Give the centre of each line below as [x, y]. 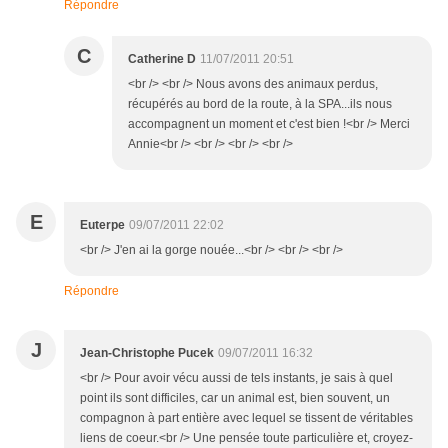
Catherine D [162, 59]
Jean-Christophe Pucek [147, 353]
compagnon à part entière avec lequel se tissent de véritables [246, 418]
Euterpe [102, 225]
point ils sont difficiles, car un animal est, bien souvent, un [235, 398]
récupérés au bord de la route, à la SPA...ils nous [260, 104]
